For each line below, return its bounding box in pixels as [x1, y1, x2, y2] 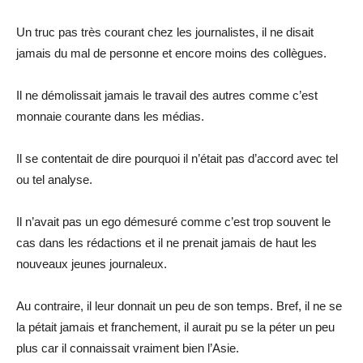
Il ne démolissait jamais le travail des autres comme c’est [16, 88, 318, 102]
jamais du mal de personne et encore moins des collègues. [16, 45, 327, 60]
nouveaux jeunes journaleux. [16, 256, 167, 271]
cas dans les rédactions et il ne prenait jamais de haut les [16, 235, 317, 250]
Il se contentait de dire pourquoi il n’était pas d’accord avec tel [16, 151, 338, 165]
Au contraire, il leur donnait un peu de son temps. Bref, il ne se [16, 298, 342, 313]
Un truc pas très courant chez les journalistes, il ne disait [16, 24, 314, 39]
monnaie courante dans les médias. [16, 109, 204, 123]
